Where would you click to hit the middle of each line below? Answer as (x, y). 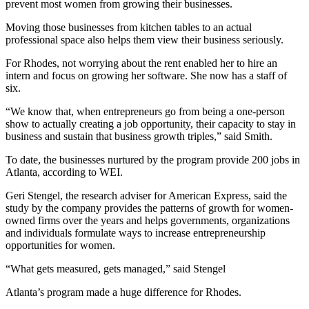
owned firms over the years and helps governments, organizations (148, 221)
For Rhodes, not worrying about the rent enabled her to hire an (141, 63)
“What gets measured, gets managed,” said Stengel (116, 269)
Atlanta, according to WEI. (64, 172)
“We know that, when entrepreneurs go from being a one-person (145, 112)
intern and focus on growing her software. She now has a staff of (146, 76)
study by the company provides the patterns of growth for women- (149, 208)
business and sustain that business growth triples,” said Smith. (139, 137)
